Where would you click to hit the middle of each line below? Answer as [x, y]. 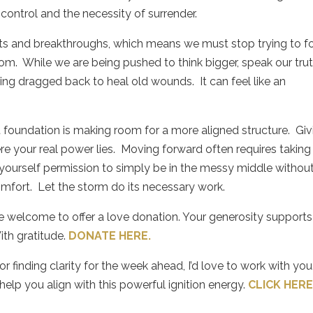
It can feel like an [243, 81]
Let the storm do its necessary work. [133, 187]
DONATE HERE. [110, 235]
